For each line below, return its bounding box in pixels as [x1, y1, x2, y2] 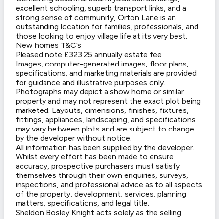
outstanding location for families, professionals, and [16, 22, 198, 32]
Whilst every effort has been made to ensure [16, 152, 174, 162]
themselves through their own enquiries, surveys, [16, 171, 188, 180]
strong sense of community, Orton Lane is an [16, 13, 176, 22]
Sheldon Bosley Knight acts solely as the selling [16, 208, 181, 218]
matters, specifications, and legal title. [16, 198, 151, 208]
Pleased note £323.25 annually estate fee [16, 50, 162, 60]
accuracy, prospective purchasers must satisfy [16, 161, 180, 171]
